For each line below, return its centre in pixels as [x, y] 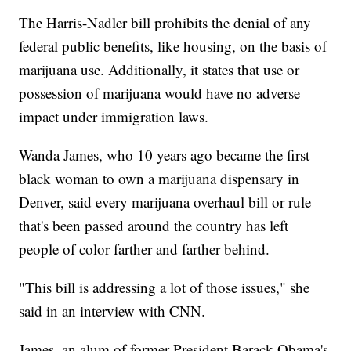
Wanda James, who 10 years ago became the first [165, 155]
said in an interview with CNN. [112, 311]
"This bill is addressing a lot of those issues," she [165, 288]
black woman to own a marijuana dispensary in [159, 179]
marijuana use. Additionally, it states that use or [159, 70]
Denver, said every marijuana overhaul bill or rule [165, 202]
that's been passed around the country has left [154, 226]
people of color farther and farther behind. [145, 249]
